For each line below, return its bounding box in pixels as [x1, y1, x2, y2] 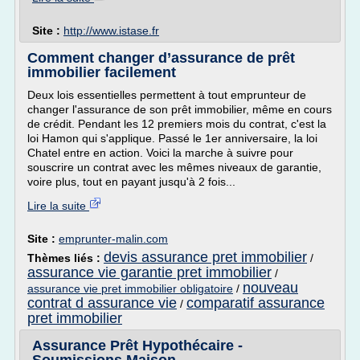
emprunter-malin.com [59, 232, 168, 245]
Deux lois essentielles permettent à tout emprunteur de [27, 88, 306, 101]
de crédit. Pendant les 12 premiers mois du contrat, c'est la [27, 117, 326, 130]
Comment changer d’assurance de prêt [27, 50, 295, 66]
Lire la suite [27, 199, 89, 212]
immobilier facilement [27, 64, 176, 80]
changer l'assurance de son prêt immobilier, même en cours [27, 103, 332, 116]
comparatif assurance [186, 295, 325, 311]
